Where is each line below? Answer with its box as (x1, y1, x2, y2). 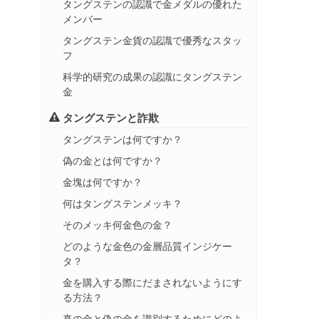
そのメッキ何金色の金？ (63, 217, 172, 231)
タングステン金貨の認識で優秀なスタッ (63, 33, 242, 47)
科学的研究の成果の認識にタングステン (63, 69, 242, 83)
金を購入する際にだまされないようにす (63, 275, 242, 289)
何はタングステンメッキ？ (63, 196, 182, 210)
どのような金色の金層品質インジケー (63, 239, 232, 253)
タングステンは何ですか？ (63, 132, 182, 146)
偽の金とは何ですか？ (63, 153, 162, 167)
